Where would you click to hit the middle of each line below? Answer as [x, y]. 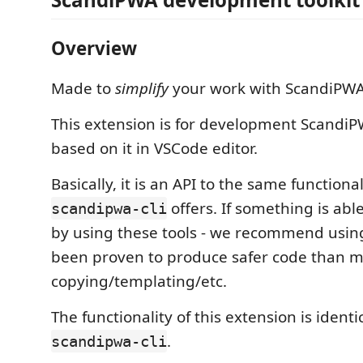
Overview [94, 48]
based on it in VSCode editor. [154, 148]
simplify [142, 88]
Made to [83, 88]
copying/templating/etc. [139, 281]
